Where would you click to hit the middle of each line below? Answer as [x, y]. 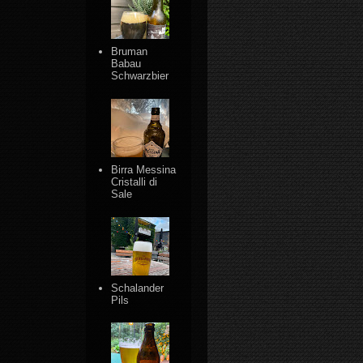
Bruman [130, 52]
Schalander [138, 288]
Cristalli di [135, 181]
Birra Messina [144, 169]
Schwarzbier [140, 76]
